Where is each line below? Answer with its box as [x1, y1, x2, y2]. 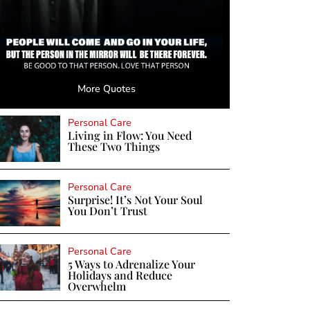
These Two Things [67, 138, 160, 154]
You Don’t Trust [67, 203, 147, 218]
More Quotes [77, 81, 136, 95]
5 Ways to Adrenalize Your [67, 257, 195, 272]
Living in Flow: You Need [67, 127, 192, 143]
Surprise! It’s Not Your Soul [67, 192, 203, 207]
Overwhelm [67, 279, 126, 294]
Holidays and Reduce [67, 268, 172, 283]
